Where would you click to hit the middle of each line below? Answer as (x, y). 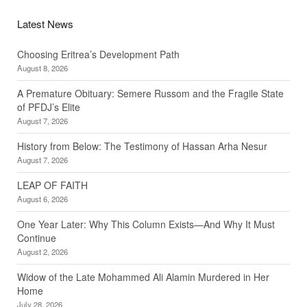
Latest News (45, 24)
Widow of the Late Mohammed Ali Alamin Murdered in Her (143, 277)
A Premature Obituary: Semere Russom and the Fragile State (150, 94)
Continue (36, 238)
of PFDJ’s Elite (48, 107)
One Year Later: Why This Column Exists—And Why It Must (146, 224)
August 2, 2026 (42, 252)
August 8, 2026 (42, 68)
